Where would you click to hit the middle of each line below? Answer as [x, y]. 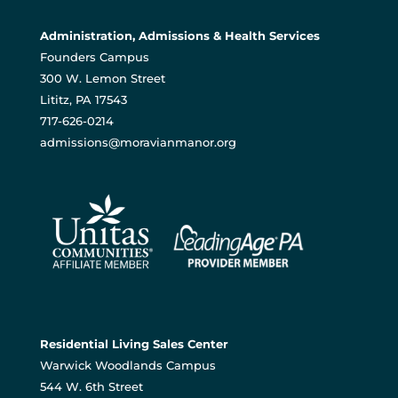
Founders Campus [94, 56]
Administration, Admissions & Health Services [179, 35]
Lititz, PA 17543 [83, 99]
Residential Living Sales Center [134, 344]
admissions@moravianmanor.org [138, 142]
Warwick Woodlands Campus [127, 366]
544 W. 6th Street [91, 387]
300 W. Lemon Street [102, 78]
